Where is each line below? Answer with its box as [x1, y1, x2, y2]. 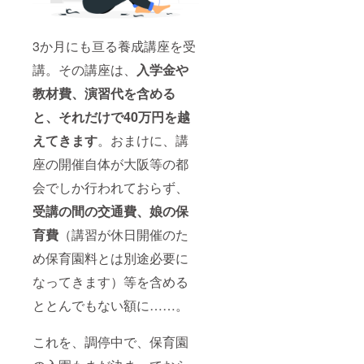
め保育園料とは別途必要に [32, 249, 188, 268]
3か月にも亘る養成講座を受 [32, 37, 196, 56]
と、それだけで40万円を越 [32, 107, 190, 127]
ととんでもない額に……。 [32, 296, 188, 315]
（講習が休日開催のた [58, 225, 188, 245]
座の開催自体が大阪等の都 [32, 154, 188, 174]
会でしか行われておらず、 [32, 178, 188, 197]
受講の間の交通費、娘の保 [32, 201, 188, 221]
